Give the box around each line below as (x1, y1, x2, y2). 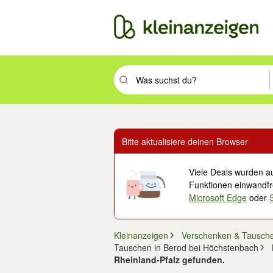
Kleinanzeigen (114, 229, 168, 241)
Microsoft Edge (189, 191, 247, 204)
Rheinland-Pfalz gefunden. (114, 253, 225, 266)
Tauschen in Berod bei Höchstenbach (114, 241, 258, 253)
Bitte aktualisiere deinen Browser (122, 135, 248, 147)
